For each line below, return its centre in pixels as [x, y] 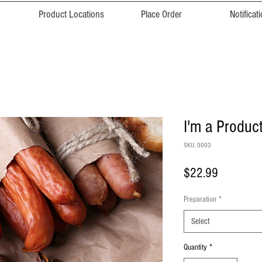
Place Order [161, 14]
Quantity [195, 247]
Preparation [200, 199]
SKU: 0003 [197, 145]
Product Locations [71, 14]
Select [201, 221]
